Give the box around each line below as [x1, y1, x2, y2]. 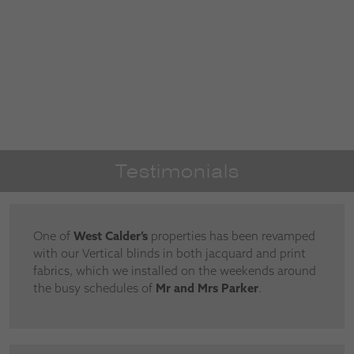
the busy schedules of [33, 281, 156, 296]
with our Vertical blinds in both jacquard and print [33, 246, 306, 261]
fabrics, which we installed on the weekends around [33, 263, 316, 278]
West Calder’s [73, 228, 148, 243]
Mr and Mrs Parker [156, 281, 258, 296]
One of [33, 228, 73, 243]
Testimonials [115, 160, 239, 182]
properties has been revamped [148, 228, 315, 243]
